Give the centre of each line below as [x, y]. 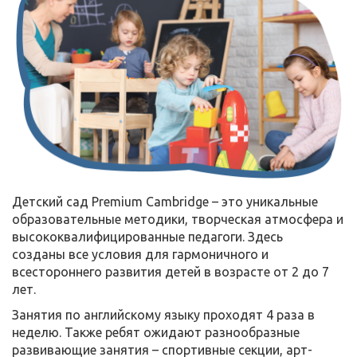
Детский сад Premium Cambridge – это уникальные [165, 201]
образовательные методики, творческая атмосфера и [178, 219]
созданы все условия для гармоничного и [140, 254]
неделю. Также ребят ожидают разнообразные [156, 332]
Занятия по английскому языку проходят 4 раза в [163, 314]
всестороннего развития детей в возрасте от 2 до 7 [171, 271]
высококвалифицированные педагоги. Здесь [147, 236]
